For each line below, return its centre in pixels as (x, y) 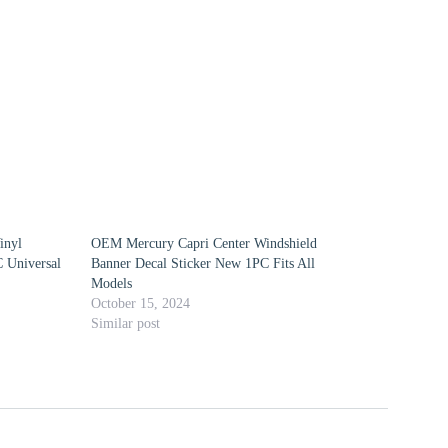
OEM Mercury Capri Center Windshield (203, 243)
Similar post (125, 323)
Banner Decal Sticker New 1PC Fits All (202, 263)
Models (111, 283)
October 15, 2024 (140, 303)
